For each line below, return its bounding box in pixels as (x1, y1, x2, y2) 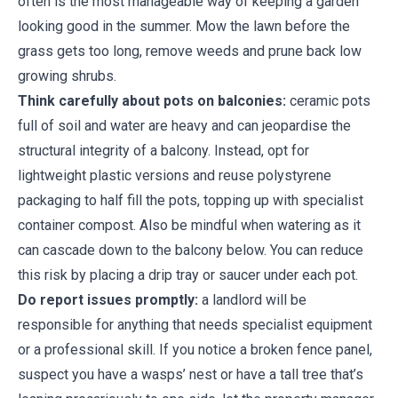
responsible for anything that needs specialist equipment (18, 316, 372, 333)
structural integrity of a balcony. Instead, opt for (18, 142, 309, 159)
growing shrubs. (18, 68, 116, 84)
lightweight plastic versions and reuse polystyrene (18, 167, 331, 184)
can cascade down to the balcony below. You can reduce (18, 242, 363, 259)
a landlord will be (198, 291, 306, 308)
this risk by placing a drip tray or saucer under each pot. (18, 267, 362, 283)
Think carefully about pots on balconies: (18, 92, 286, 109)
